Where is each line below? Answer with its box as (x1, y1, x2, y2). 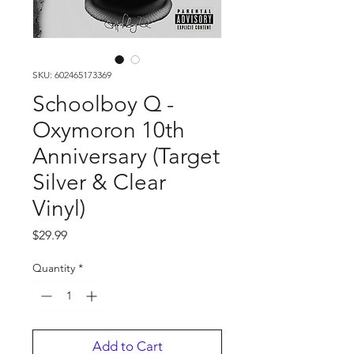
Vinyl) (32, 195, 85, 221)
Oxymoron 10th (32, 117, 185, 143)
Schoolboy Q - (32, 91, 174, 117)
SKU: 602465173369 (32, 69, 111, 81)
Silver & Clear (32, 169, 166, 195)
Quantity (32, 261, 75, 275)
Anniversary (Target (32, 143, 220, 169)
